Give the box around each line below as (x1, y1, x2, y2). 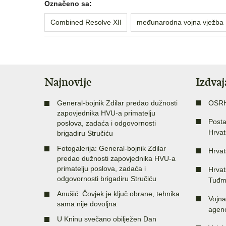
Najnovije (44, 75, 92, 89)
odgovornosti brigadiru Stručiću (57, 174, 156, 183)
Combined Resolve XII (50, 18, 122, 26)
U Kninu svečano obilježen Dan (57, 214, 156, 223)
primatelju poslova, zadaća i (57, 164, 146, 173)
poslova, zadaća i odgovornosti (57, 119, 156, 127)
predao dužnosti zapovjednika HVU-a (57, 154, 176, 162)
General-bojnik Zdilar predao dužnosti (57, 98, 178, 107)
